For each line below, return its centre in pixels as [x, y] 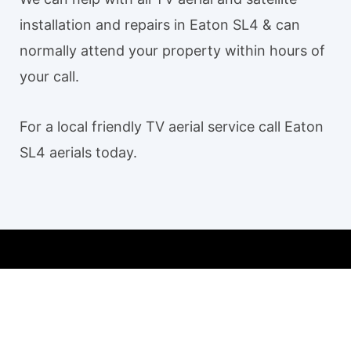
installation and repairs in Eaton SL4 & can [160, 24]
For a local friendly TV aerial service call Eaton [172, 127]
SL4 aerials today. [78, 153]
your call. [49, 76]
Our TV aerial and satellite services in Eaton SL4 [175, 314]
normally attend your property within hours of [172, 50]
